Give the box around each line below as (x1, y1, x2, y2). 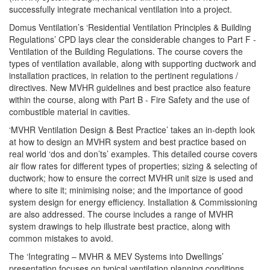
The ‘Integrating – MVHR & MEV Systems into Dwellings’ (9, 250, 224, 262)
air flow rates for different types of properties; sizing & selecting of (9, 160, 257, 172)
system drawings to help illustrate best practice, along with (9, 220, 230, 232)
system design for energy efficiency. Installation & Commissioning (9, 196, 257, 208)
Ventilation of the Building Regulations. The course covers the (9, 45, 243, 57)
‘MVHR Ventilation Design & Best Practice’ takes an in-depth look (9, 124, 255, 136)
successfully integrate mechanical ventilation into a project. (9, 3, 232, 15)
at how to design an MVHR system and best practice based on (9, 136, 246, 148)
